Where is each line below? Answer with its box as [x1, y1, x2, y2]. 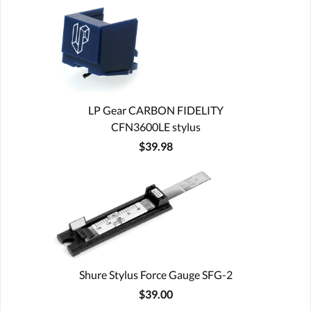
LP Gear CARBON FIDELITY [87, 103, 224, 117]
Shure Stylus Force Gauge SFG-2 [78, 267, 233, 281]
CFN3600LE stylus [110, 119, 201, 133]
